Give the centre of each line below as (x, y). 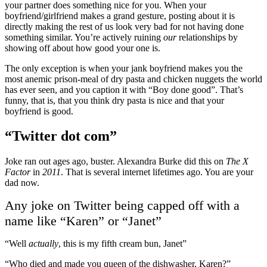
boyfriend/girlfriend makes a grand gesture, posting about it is (120, 15)
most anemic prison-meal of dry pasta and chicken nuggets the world (133, 79)
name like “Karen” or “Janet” (83, 221)
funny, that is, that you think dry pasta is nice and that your (114, 100)
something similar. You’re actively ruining (84, 37)
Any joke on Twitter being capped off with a (122, 206)
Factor (18, 172)
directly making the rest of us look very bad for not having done (124, 26)
